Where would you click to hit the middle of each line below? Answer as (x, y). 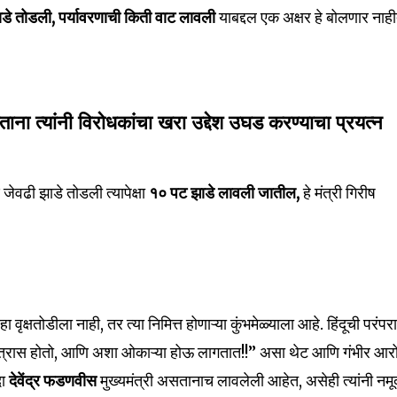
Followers (198, 8)
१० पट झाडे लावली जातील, (226, 193)
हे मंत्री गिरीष (340, 193)
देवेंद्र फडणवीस (53, 381)
